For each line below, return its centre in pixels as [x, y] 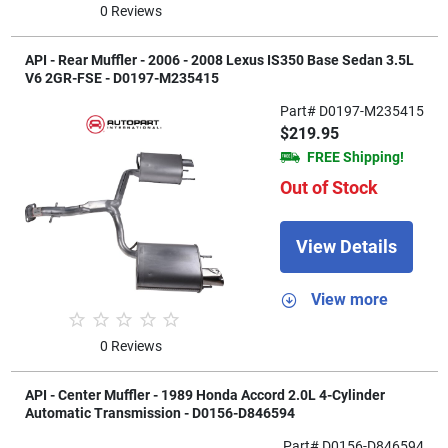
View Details [346, 247]
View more [349, 299]
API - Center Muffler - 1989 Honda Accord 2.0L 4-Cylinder [204, 395]
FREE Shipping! [355, 156]
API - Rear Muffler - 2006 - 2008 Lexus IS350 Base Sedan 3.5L [219, 59]
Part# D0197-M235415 [351, 110]
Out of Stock [328, 187]
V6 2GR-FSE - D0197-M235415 [121, 77]
